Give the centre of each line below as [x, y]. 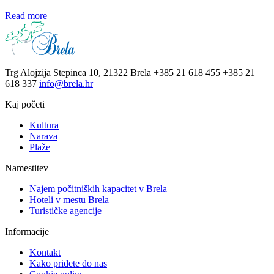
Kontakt [45, 253]
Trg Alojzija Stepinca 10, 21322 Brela [78, 73]
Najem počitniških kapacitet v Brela [98, 189]
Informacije [27, 232]
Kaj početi [25, 105]
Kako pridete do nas [68, 264]
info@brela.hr [66, 84]
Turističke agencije [65, 211]
